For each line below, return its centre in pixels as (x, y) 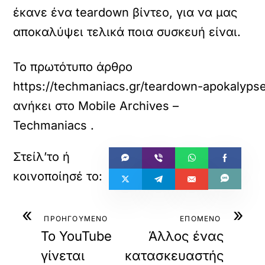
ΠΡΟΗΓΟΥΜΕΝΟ (76, 219)
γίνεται (63, 256)
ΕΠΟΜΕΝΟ (201, 219)
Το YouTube (77, 236)
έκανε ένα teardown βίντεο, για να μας (125, 12)
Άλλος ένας (186, 236)
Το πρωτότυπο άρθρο (73, 67)
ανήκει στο (46, 106)
